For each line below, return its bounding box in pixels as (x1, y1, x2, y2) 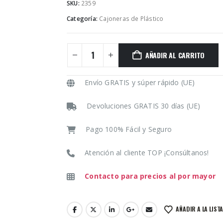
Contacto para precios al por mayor (85, 171, 216, 181)
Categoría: (67, 14, 100, 23)
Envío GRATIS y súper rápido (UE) (85, 77, 195, 87)
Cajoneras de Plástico (99, 14, 164, 23)
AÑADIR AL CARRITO (145, 49, 205, 60)
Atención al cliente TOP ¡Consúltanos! (85, 147, 209, 157)
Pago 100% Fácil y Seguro (86, 124, 172, 134)
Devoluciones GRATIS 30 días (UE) (87, 101, 201, 111)
